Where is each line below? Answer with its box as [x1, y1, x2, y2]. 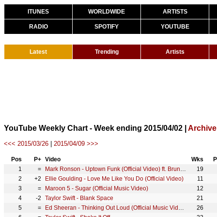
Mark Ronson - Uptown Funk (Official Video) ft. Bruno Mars [180, 166, 186, 172]
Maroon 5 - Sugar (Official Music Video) [45, 185, 148, 192]
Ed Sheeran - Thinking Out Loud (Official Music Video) [178, 204, 184, 211]
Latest [30, 48, 47, 55]
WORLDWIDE [88, 8, 125, 15]
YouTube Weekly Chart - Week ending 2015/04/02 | [4, 124, 188, 132]
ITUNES [28, 8, 49, 15]
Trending [94, 48, 119, 55]
